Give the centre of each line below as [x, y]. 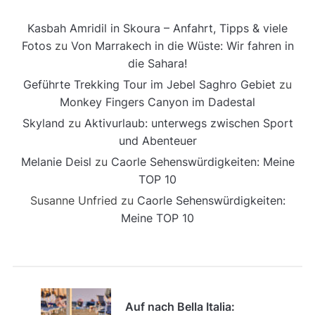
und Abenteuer [157, 140]
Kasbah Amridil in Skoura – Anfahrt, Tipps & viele [157, 28]
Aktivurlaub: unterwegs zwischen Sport [188, 123]
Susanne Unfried [73, 200]
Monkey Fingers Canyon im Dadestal [157, 102]
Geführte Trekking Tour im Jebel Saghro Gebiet [149, 84]
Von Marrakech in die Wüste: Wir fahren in [182, 45]
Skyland [43, 123]
